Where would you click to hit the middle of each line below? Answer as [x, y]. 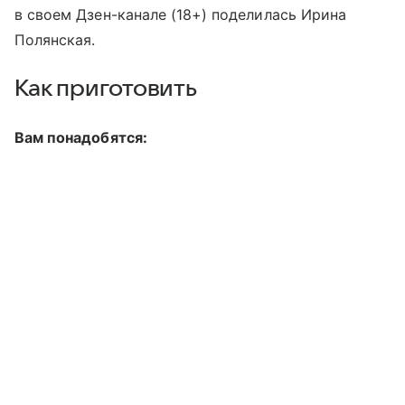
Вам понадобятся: [83, 137]
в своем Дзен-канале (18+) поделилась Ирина [181, 14]
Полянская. [57, 39]
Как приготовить [108, 88]
